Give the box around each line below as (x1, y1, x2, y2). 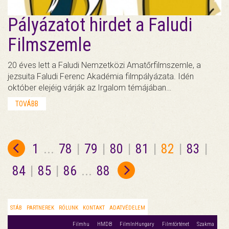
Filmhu (73, 220, 89, 227)
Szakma (197, 220, 214, 227)
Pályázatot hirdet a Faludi (8, 14, 192, 36)
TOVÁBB (15, 99, 38, 108)
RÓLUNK (59, 204, 78, 211)
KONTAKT (83, 204, 105, 211)
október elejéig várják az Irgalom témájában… (8, 82, 171, 93)
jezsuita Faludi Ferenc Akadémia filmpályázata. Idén (8, 71, 194, 81)
